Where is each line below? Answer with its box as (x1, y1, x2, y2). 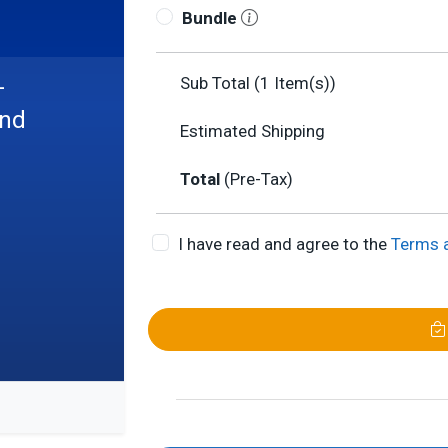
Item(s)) (270, 73, 336, 93)
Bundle (181, 8, 241, 28)
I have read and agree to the (177, 234, 391, 254)
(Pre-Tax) (224, 169, 293, 189)
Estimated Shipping (180, 121, 325, 141)
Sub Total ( (180, 73, 260, 93)
